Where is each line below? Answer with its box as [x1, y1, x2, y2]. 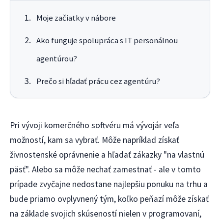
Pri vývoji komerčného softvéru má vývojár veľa [10, 120, 179, 131]
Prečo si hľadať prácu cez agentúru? [36, 76, 160, 87]
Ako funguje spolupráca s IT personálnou [36, 35, 178, 46]
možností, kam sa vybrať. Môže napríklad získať [10, 135, 179, 146]
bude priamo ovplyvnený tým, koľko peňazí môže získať [10, 193, 209, 205]
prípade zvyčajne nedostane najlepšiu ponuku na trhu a [10, 179, 208, 190]
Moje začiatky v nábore [36, 13, 116, 24]
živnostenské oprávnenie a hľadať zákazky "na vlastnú [10, 149, 204, 161]
